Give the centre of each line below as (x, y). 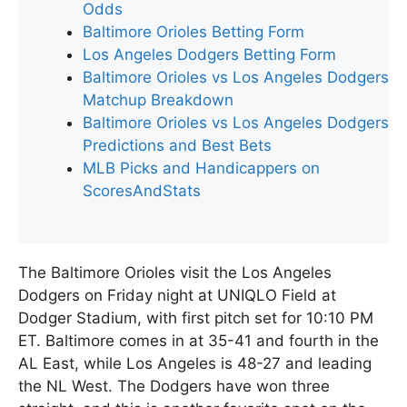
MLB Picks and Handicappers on (201, 168)
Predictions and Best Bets (177, 145)
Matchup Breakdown (158, 99)
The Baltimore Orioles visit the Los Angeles (175, 273)
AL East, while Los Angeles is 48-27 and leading (195, 364)
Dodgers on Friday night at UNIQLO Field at (177, 296)
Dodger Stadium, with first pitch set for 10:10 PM (196, 318)
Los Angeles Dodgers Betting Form (209, 54)
